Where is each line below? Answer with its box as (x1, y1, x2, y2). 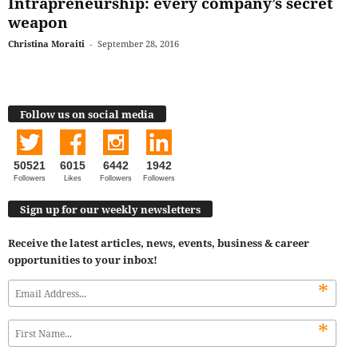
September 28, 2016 (97, 38, 179, 50)
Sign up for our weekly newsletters (20, 202, 201, 217)
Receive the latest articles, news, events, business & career (8, 236, 309, 251)
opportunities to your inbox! (8, 253, 157, 268)
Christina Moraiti (8, 38, 85, 50)
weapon (8, 12, 68, 34)
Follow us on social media (20, 106, 154, 121)
